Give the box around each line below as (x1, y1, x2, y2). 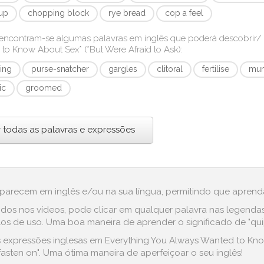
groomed (25, 83, 62, 93)
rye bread (108, 8, 146, 18)
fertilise (202, 64, 230, 74)
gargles (108, 64, 138, 74)
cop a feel (165, 8, 204, 18)
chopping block (28, 8, 90, 18)
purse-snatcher (31, 64, 90, 74)
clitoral (157, 64, 183, 74)
